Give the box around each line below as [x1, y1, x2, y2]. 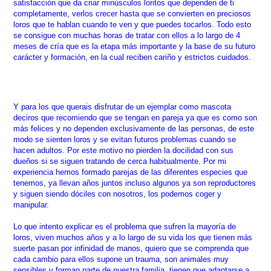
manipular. [13, 200, 52, 209]
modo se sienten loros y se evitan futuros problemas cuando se [13, 134, 237, 144]
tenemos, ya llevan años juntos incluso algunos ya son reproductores [13, 178, 256, 188]
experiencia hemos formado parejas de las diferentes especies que [13, 167, 248, 177]
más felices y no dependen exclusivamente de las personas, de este [13, 123, 255, 133]
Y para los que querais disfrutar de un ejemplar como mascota [13, 102, 232, 111]
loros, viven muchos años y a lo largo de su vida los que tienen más [13, 232, 253, 242]
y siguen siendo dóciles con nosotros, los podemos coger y [13, 189, 222, 198]
